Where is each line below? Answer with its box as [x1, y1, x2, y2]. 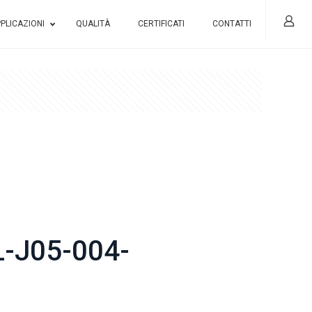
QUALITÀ [76, 19, 110, 29]
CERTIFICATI [138, 19, 185, 29]
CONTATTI [212, 19, 251, 29]
